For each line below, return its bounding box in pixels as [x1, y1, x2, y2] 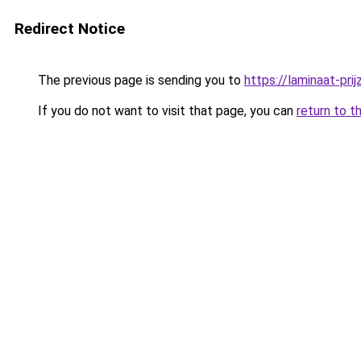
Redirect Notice [15, 19, 125, 38]
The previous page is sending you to [35, 73, 244, 88]
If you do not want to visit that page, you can [35, 103, 297, 118]
